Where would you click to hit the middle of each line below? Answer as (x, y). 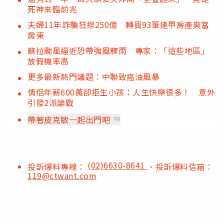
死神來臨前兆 (52, 9)
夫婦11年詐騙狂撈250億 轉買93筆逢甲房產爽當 (118, 24)
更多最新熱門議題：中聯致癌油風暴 (93, 76)
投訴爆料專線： (57, 166)
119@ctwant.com (62, 175)
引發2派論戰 (50, 102)
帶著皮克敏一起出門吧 (69, 119)
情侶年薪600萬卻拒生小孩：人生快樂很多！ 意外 (121, 92)
